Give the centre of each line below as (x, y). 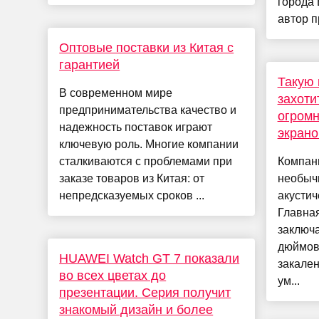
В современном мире (116, 93)
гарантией (90, 65)
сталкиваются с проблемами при (146, 162)
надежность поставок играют (136, 127)
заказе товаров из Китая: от (132, 179)
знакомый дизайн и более (136, 310)
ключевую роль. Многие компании (149, 145)
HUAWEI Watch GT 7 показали (150, 259)
